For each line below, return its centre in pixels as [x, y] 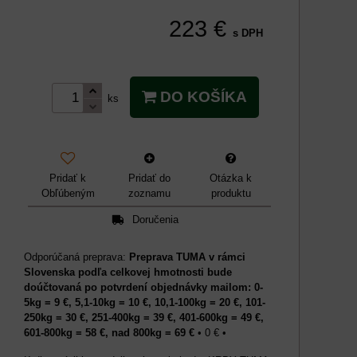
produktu [231, 193]
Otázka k [231, 178]
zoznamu [149, 193]
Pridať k [68, 178]
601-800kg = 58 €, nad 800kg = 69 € [109, 332]
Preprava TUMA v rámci [187, 257]
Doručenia [155, 220]
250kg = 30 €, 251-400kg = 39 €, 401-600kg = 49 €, [144, 317]
